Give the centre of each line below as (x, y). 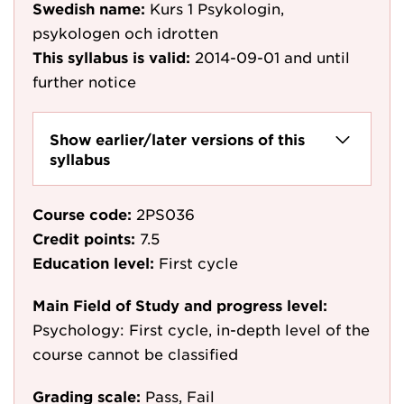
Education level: (93, 262)
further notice (84, 81)
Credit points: (84, 238)
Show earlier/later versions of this (177, 139)
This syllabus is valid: (111, 57)
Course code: (82, 214)
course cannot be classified (135, 353)
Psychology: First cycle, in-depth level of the (201, 329)
